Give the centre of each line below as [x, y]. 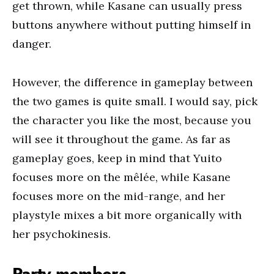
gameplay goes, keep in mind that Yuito [117, 158]
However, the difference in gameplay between [132, 82]
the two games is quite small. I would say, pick [135, 101]
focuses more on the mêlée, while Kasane [121, 177]
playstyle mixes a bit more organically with [127, 215]
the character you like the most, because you [132, 120]
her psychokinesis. [61, 234]
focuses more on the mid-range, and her [119, 196]
